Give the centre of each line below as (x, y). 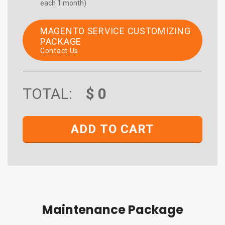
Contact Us (60, 51)
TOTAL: (47, 94)
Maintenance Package (113, 210)
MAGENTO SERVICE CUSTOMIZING (116, 31)
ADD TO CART (113, 129)
